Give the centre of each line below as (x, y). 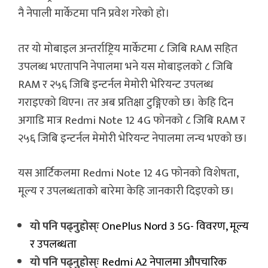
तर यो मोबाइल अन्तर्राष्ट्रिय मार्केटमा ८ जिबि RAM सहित (128, 48)
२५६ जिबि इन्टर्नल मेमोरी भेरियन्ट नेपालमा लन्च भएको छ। (133, 138)
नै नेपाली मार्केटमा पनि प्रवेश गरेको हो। (95, 14)
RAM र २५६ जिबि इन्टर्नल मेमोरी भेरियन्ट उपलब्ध (116, 84)
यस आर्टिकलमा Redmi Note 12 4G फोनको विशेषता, (128, 173)
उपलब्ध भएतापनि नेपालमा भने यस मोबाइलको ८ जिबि (125, 66)
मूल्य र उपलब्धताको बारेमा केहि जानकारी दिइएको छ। (126, 191)
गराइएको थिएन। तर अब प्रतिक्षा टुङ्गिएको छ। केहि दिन (126, 102)
